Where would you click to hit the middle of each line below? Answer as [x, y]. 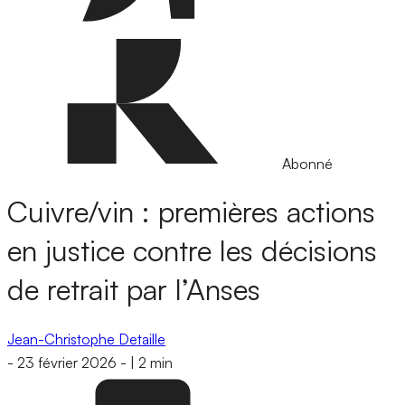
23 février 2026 [67, 363]
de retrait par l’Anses [134, 290]
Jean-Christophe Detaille [86, 339]
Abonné [307, 164]
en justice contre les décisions [192, 251]
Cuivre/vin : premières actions [191, 212]
